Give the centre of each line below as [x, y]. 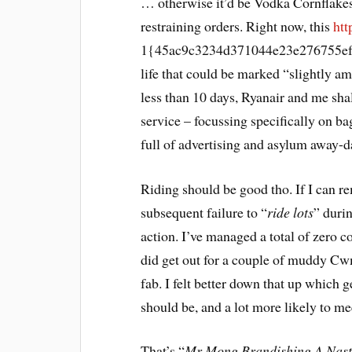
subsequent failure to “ [204, 212]
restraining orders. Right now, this [237, 26]
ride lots [291, 212]
